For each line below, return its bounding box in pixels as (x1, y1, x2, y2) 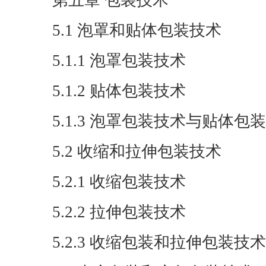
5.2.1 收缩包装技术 (52, 173, 186, 191)
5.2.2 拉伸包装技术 (52, 203, 186, 221)
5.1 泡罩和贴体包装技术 (52, 21, 221, 39)
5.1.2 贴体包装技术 (52, 82, 186, 100)
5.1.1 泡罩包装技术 (52, 52, 186, 69)
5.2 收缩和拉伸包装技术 (52, 142, 221, 160)
